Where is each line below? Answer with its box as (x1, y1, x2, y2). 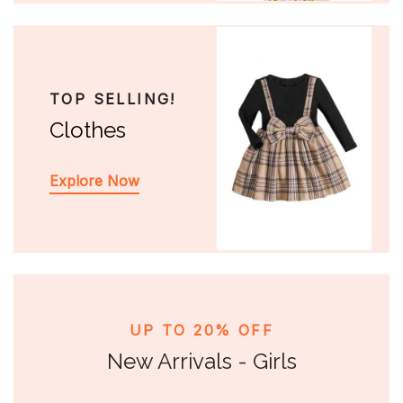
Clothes (49, 117, 126, 144)
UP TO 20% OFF (129, 320, 274, 339)
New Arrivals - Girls (106, 347, 297, 374)
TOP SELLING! (49, 90, 176, 109)
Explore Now (49, 172, 139, 191)
